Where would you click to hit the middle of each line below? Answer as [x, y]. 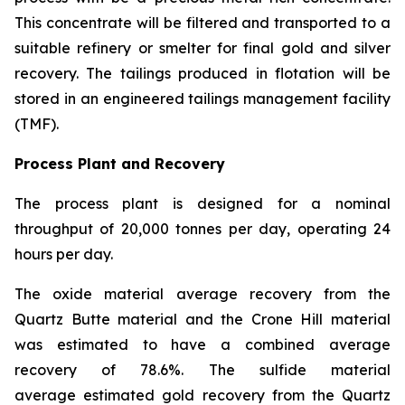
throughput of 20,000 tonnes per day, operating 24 [202, 228]
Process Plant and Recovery [120, 163]
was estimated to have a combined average [202, 344]
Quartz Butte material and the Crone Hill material [202, 319]
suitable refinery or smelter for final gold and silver [202, 47]
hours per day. [64, 254]
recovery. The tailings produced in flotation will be [202, 73]
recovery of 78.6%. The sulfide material [202, 369]
